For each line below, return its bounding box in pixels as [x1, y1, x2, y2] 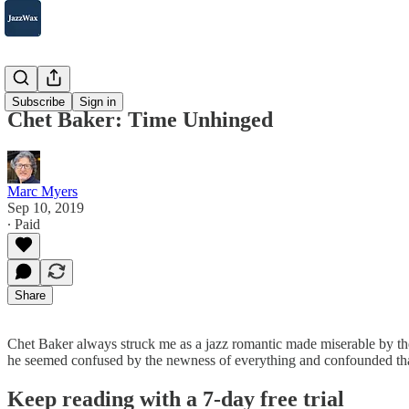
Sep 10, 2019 [7, 199, 84, 215]
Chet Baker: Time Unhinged [7, 107, 273, 131]
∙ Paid [7, 215, 40, 232]
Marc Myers [7, 183, 78, 199]
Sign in [79, 95, 116, 109]
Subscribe [12, 95, 65, 109]
